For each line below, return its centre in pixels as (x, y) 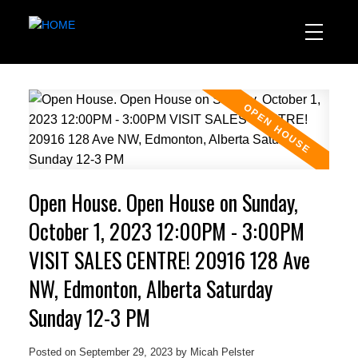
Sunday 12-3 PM (89, 317)
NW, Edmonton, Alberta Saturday (150, 288)
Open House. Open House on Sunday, (163, 202)
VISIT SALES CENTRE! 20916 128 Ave (169, 260)
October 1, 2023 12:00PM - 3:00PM (166, 231)
